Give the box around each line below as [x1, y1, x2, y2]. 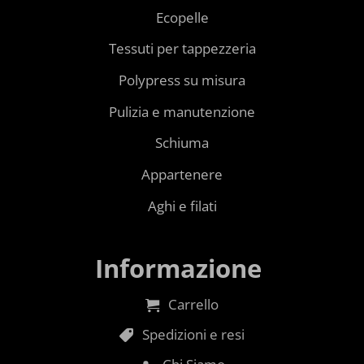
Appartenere [141, 165, 223, 184]
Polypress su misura [119, 71, 245, 89]
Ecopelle [155, 7, 209, 27]
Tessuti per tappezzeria [108, 39, 256, 58]
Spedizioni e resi [142, 324, 245, 344]
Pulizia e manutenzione [109, 102, 255, 121]
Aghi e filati [147, 196, 217, 215]
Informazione [94, 250, 262, 285]
